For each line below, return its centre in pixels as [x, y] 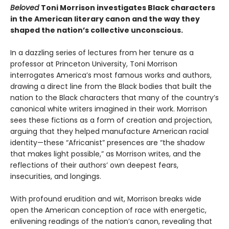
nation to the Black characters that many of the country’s [114, 98]
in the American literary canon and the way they [105, 19]
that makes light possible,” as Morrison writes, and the [106, 154]
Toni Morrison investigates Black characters [128, 8]
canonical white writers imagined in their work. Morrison [109, 109]
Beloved [26, 8]
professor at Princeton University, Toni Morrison [94, 64]
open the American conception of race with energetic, [108, 210]
